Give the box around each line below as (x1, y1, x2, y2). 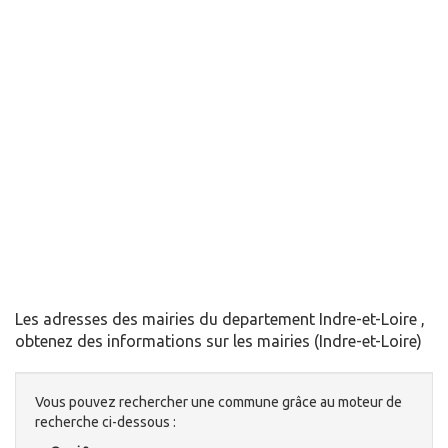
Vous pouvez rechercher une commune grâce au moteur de (35, 394, 402, 411)
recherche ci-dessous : (35, 414, 176, 431)
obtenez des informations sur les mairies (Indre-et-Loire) (15, 332, 422, 351)
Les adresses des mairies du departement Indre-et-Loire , (15, 310, 425, 329)
